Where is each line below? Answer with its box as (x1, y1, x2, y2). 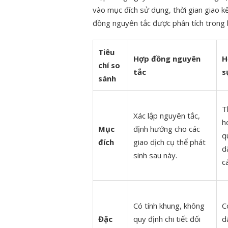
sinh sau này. (133, 150, 177, 161)
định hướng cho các (133, 124, 200, 134)
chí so (98, 60, 120, 71)
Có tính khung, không (133, 201, 205, 211)
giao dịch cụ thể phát (133, 137, 206, 148)
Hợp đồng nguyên (133, 53, 201, 64)
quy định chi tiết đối (133, 214, 201, 224)
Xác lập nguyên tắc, (133, 110, 200, 121)
